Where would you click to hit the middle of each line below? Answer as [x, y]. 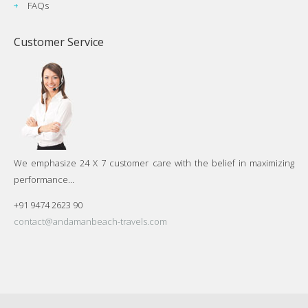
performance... [44, 179]
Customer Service [59, 42]
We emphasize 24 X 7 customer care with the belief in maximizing [154, 163]
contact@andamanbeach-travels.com [90, 221]
